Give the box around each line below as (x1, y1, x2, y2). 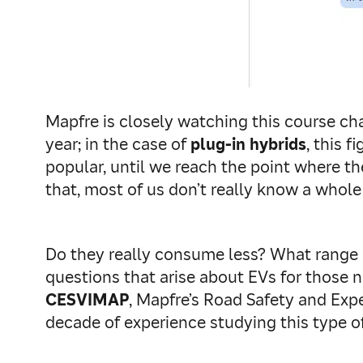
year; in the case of (45, 134, 190, 155)
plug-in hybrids (190, 134, 306, 155)
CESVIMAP (45, 289, 129, 310)
